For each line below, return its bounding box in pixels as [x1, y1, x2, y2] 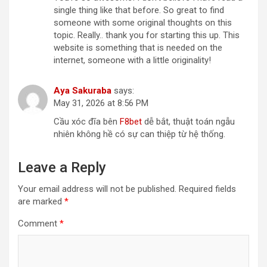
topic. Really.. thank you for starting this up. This [54, 30, 240, 41]
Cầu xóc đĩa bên [54, 116, 120, 128]
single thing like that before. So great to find [54, 5, 224, 16]
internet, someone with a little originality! [54, 55, 211, 66]
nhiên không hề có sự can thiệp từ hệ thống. [54, 129, 225, 140]
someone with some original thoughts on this [54, 17, 232, 29]
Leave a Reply [18, 159, 106, 176]
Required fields [179, 184, 236, 195]
